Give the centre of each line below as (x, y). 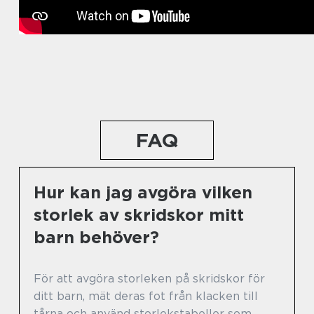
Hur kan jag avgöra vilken (143, 193)
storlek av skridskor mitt (139, 215)
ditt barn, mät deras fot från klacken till (146, 296)
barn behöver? (96, 238)
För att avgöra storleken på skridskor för (149, 279)
